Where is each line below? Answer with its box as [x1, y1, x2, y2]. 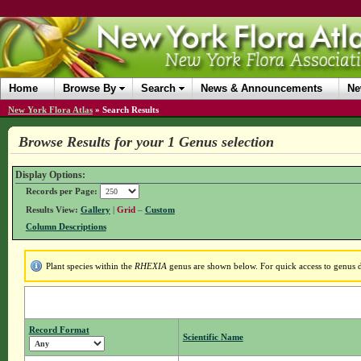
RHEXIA [134, 261, 167, 272]
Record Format [28, 325, 89, 335]
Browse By [63, 82, 116, 94]
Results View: [25, 205, 78, 215]
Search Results [102, 105, 159, 114]
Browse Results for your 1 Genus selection [18, 134, 274, 150]
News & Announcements [201, 82, 322, 94]
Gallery [80, 205, 110, 215]
